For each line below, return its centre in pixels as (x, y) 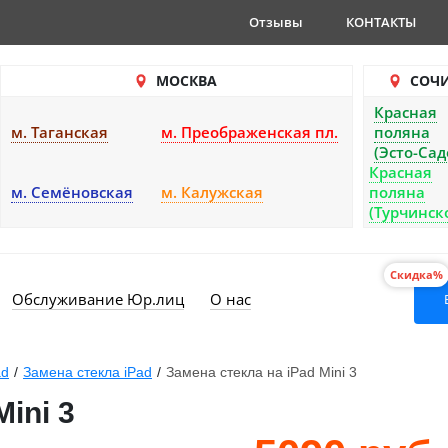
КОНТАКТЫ (381, 22)
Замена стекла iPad (87, 372)
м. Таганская (59, 132)
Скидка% (416, 274)
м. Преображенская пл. (249, 132)
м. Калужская (212, 192)
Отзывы (276, 22)
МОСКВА (186, 80)
